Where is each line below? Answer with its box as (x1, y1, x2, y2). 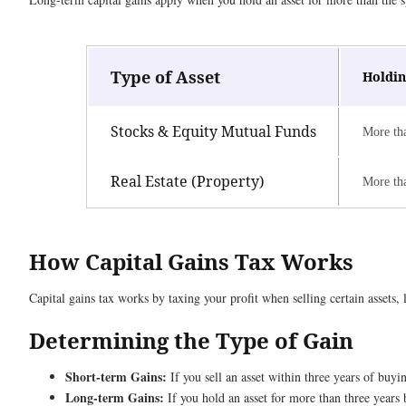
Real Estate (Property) (111, 171, 265, 192)
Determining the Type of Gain (29, 325, 353, 356)
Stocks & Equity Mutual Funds (111, 121, 316, 142)
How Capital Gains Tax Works (29, 246, 353, 277)
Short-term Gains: (65, 367, 167, 387)
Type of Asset (111, 66, 220, 89)
